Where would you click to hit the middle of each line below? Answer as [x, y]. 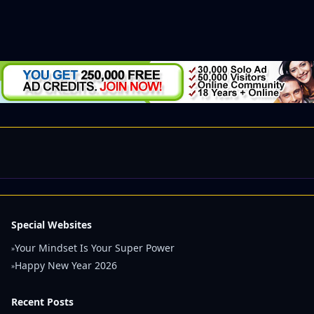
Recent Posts [42, 302]
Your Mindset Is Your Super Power [95, 248]
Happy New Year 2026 [66, 265]
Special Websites [52, 225]
